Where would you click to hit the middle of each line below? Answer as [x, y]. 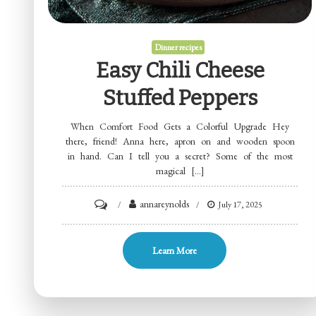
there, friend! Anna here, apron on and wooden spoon [180, 141]
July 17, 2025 [240, 204]
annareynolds [164, 203]
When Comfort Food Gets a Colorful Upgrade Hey [180, 126]
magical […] [180, 170]
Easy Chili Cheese [180, 70]
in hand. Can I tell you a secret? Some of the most [180, 156]
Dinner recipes [178, 47]
